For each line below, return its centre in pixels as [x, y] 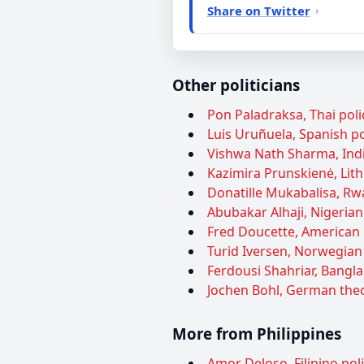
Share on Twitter [258, 10]
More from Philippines [257, 334]
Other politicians [236, 85]
